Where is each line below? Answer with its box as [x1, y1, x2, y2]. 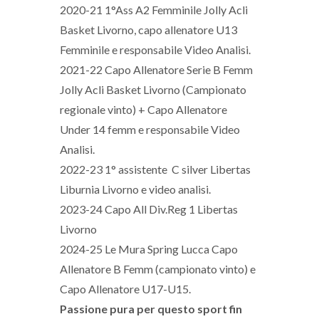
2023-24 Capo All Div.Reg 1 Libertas [60, 202, 238, 216]
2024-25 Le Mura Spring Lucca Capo [60, 242, 238, 256]
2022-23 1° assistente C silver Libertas [60, 162, 251, 176]
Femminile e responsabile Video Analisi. [60, 43, 251, 56]
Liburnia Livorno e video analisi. [60, 182, 211, 196]
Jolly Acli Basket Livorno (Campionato [60, 83, 246, 96]
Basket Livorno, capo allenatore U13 [60, 23, 237, 36]
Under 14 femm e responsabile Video [60, 122, 240, 136]
